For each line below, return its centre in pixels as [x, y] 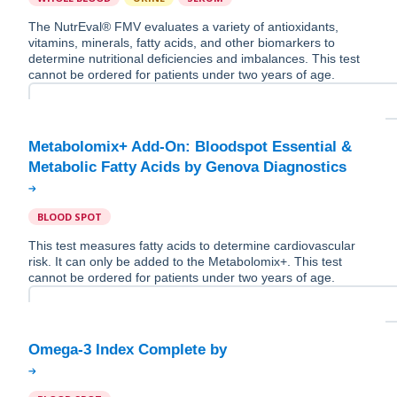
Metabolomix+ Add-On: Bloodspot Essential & [190, 147]
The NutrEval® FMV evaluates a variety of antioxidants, [183, 27]
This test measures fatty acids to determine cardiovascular [192, 246]
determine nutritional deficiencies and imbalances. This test [194, 59]
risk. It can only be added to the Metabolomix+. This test [185, 262]
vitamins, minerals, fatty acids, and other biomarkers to [182, 43]
